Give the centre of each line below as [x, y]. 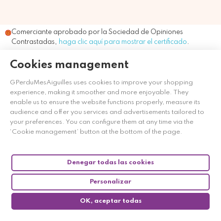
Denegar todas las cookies [110, 163]
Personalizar [110, 182]
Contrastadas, [35, 42]
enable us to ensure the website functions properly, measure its [105, 102]
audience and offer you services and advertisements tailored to [107, 112]
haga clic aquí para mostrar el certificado [123, 42]
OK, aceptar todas [110, 201]
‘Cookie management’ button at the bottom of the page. [96, 132]
